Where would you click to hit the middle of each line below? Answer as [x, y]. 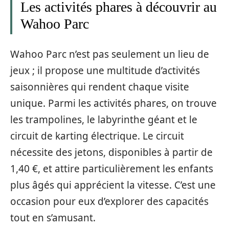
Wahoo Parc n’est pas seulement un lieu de [110, 54]
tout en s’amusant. [53, 217]
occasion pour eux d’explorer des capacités [109, 201]
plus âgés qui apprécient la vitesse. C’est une [113, 185]
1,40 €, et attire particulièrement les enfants [112, 168]
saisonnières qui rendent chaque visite [100, 87]
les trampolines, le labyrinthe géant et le [104, 119]
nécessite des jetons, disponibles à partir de [111, 152]
